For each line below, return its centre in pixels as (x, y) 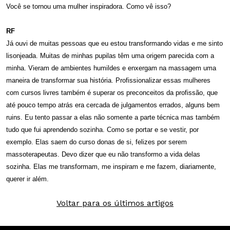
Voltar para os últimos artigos (115, 203)
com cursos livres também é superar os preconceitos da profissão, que (112, 92)
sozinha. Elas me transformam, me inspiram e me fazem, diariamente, (111, 166)
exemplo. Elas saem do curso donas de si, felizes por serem (97, 142)
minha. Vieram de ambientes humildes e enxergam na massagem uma (111, 68)
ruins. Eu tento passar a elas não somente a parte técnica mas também (113, 117)
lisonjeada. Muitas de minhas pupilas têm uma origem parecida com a (110, 55)
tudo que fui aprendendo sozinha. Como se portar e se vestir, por (102, 129)
